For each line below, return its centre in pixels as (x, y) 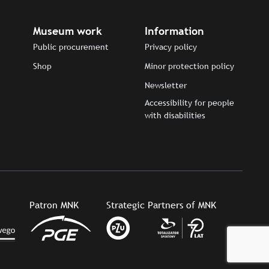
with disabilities (175, 115)
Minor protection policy (190, 66)
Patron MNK (54, 204)
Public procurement (71, 47)
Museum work (67, 31)
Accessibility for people (190, 102)
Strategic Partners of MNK (161, 204)
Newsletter (166, 85)
